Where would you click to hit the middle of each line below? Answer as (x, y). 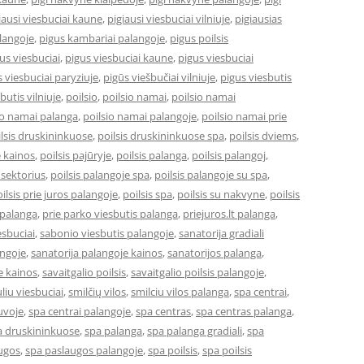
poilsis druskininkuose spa (161, 136)
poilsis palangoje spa (100, 175)
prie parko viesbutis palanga (110, 214)
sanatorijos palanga (214, 253)
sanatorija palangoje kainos (97, 253)
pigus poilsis (199, 38)
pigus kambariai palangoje (102, 38)
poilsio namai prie (244, 116)
